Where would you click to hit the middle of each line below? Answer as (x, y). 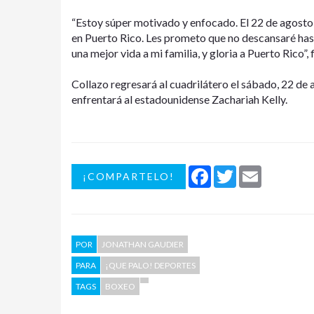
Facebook (232, 170)
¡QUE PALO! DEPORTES (150, 265)
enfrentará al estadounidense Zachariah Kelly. (179, 99)
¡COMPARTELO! (129, 176)
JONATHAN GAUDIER (143, 244)
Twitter (253, 170)
